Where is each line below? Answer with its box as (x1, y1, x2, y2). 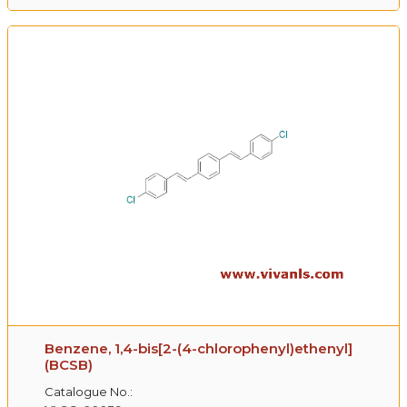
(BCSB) (45, 355, 93, 373)
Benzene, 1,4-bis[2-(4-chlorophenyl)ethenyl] (45, 339, 352, 357)
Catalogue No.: (45, 383, 133, 399)
